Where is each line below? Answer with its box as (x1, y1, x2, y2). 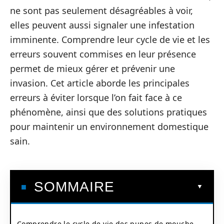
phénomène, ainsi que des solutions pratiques (10, 106, 207, 118)
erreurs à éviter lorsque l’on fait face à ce (10, 91, 182, 103)
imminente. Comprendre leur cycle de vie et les (10, 33, 210, 45)
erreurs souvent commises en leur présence (10, 48, 196, 60)
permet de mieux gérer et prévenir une (10, 62, 175, 74)
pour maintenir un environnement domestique (10, 120, 208, 132)
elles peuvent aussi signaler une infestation (10, 19, 194, 31)
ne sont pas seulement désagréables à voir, (10, 4, 193, 16)
